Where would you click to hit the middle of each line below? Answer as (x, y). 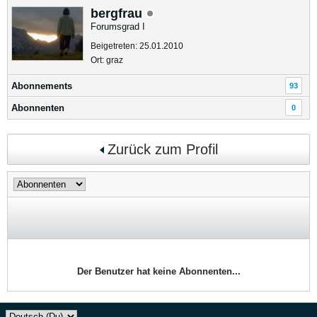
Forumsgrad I (118, 27)
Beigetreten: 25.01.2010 (137, 46)
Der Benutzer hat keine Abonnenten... (158, 271)
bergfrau (118, 13)
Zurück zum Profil (162, 149)
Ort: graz (107, 60)
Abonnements (42, 86)
